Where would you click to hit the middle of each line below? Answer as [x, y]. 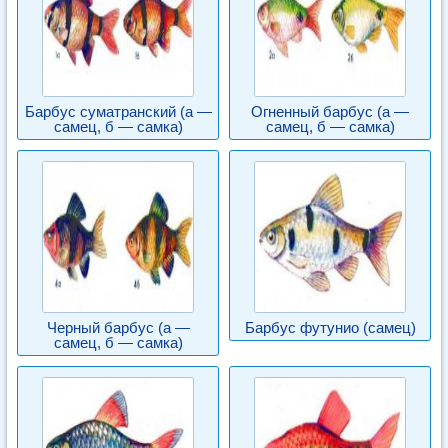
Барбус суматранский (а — [118, 111]
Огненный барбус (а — [330, 111]
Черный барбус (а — [118, 327]
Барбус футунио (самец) [330, 327]
